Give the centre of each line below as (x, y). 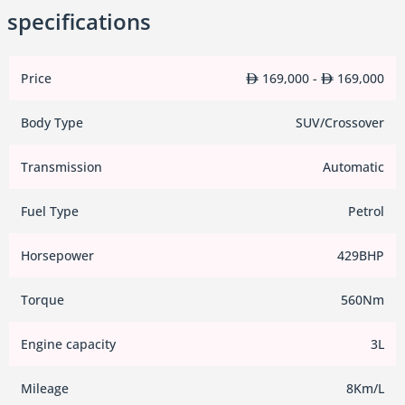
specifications (79, 22)
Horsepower (57, 256)
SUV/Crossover (340, 123)
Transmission (61, 167)
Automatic (353, 167)
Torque (42, 300)
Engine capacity (68, 344)
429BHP (361, 256)
